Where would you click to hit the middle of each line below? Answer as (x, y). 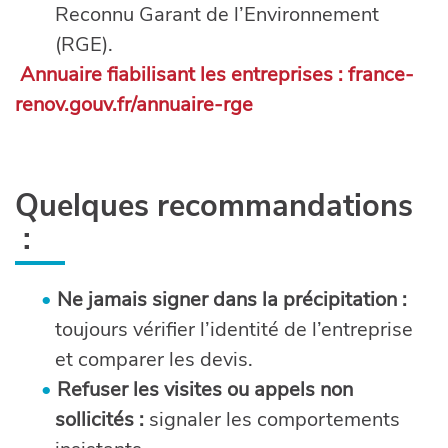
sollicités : (100, 419)
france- (381, 74)
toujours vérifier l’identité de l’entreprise (234, 329)
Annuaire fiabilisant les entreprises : (181, 74)
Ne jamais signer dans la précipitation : (232, 299)
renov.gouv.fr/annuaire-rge (134, 104)
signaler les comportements (272, 419)
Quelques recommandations (214, 206)
